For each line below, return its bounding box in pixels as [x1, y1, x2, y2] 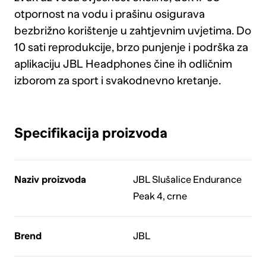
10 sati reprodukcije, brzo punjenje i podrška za [14, 40, 248, 53]
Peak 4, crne [132, 190, 187, 202]
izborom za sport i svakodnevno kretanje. [14, 74, 221, 87]
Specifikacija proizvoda [14, 124, 167, 141]
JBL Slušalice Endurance [132, 173, 242, 185]
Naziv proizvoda [14, 173, 86, 185]
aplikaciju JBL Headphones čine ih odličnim [14, 57, 232, 70]
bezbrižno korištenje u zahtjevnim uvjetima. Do [14, 24, 251, 37]
